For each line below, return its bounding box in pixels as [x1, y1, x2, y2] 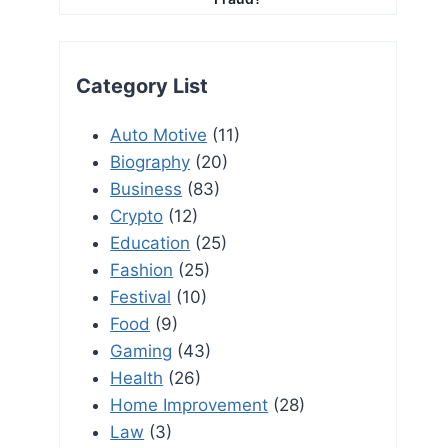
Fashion [110, 259, 174, 280]
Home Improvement [110, 394, 269, 415]
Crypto [110, 205, 164, 226]
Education [110, 232, 191, 253]
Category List [76, 73, 209, 98]
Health [110, 367, 164, 388]
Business [110, 178, 183, 199]
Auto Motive [110, 124, 208, 145]
